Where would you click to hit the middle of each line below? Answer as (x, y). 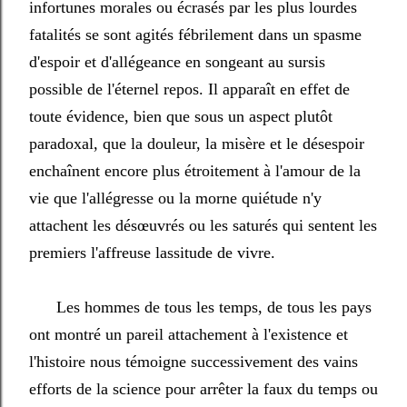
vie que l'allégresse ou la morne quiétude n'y (175, 198)
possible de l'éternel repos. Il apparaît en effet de (189, 89)
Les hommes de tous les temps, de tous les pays (200, 307)
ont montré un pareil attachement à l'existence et (189, 334)
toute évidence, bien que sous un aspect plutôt (181, 116)
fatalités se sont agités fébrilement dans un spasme (195, 35)
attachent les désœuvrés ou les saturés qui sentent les (203, 225)
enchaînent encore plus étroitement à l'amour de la (195, 171)
